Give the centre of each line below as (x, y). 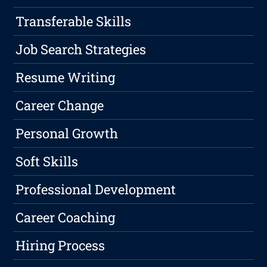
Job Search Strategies (81, 49)
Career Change (60, 105)
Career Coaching (66, 218)
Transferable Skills (74, 21)
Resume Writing (66, 77)
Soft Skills (47, 162)
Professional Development (96, 190)
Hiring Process (60, 246)
